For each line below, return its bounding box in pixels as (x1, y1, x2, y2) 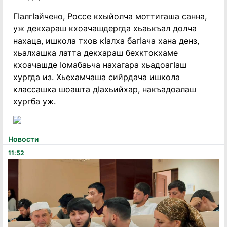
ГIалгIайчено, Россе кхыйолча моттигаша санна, (13, 11, 207, 21)
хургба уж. (13, 96, 56, 106)
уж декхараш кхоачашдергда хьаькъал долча (13, 23, 197, 33)
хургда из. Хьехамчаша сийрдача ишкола (13, 72, 180, 82)
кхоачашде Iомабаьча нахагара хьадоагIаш (13, 60, 186, 70)
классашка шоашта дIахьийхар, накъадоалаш (13, 84, 196, 94)
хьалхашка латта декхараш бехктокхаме (13, 48, 178, 58)
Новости (8, 135, 39, 143)
